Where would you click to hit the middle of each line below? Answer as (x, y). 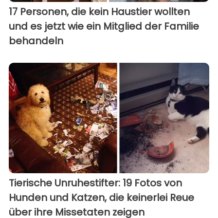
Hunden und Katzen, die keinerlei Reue (101, 197)
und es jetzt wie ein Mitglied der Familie (104, 27)
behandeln (36, 41)
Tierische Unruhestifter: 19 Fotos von (95, 183)
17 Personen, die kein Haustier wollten (99, 12)
